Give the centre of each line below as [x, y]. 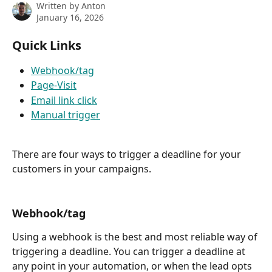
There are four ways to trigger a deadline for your [128, 155]
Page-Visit [54, 85]
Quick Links [47, 45]
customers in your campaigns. [82, 169]
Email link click [64, 100]
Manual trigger [66, 115]
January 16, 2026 [70, 17]
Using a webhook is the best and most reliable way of [136, 237]
